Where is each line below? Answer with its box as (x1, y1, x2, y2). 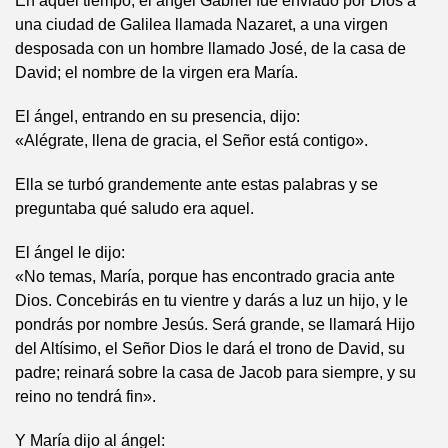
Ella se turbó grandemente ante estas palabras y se (15, 176, 378, 193)
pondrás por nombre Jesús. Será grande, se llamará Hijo (15, 316, 415, 333)
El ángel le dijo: (15, 244, 125, 261)
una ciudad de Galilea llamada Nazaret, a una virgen (15, 16, 388, 33)
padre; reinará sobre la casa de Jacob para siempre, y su (15, 364, 416, 381)
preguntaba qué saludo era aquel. (15, 200, 254, 217)
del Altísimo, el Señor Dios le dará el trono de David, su (15, 340, 405, 357)
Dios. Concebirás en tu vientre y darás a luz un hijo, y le (15, 292, 408, 309)
